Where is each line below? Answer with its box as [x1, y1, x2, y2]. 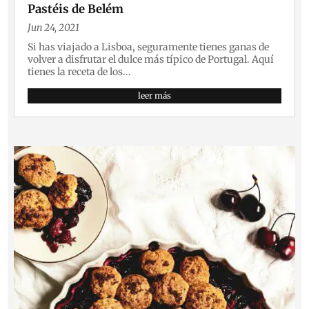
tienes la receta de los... [28, 65, 132, 78]
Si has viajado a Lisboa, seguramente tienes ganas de [28, 40, 270, 53]
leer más [138, 90, 171, 101]
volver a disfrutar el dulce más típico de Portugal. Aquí [28, 52, 275, 66]
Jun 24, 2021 [28, 21, 80, 34]
